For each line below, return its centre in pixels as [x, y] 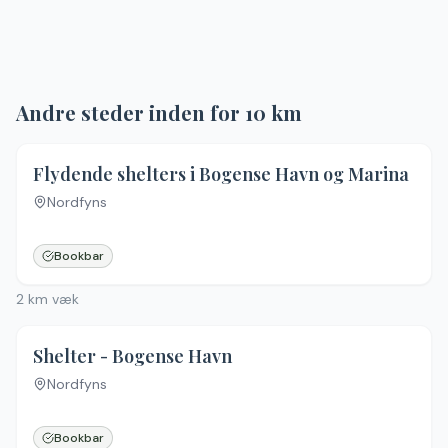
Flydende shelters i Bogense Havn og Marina [221, 174]
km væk [51, 299]
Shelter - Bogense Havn [132, 356]
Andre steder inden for [130, 112]
